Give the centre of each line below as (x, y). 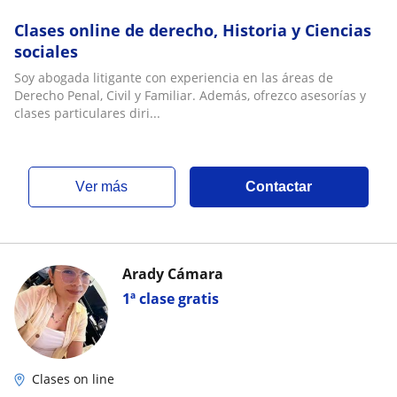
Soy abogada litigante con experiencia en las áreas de (174, 78)
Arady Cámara (173, 274)
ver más (107, 187)
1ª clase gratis (171, 299)
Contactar (279, 187)
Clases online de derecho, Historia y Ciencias (193, 30)
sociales (46, 51)
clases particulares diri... (87, 113)
